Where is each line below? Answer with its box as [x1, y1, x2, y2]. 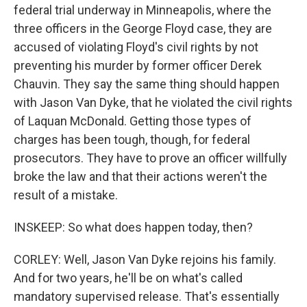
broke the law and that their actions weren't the [14, 169, 267, 184]
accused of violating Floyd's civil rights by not [14, 40, 258, 54]
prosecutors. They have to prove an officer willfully [14, 151, 287, 165]
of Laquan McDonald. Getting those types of [14, 114, 251, 128]
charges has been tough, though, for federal [14, 132, 250, 147]
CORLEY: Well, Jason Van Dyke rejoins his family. [14, 252, 276, 267]
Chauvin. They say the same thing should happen [14, 77, 280, 91]
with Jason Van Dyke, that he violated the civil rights [14, 95, 293, 110]
